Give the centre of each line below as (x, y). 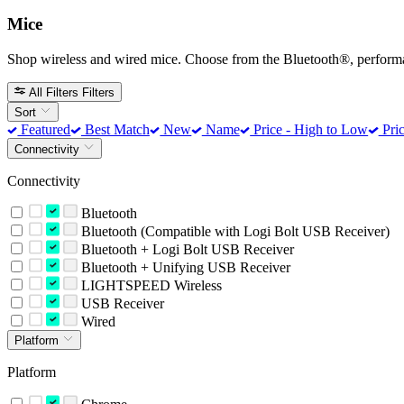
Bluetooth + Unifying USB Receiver (184, 267)
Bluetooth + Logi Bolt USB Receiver (185, 249)
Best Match (115, 130)
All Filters (54, 92)
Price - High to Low (309, 130)
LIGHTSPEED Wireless (149, 285)
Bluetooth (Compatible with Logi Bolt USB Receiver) (233, 231)
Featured (44, 130)
